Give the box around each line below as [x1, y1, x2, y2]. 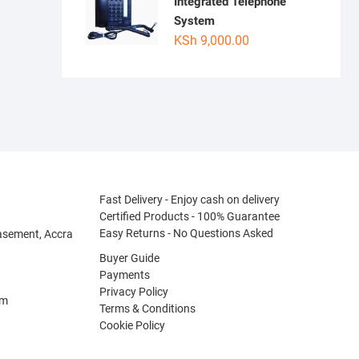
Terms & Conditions [99, 302, 196, 316]
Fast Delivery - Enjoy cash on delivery [99, 193, 280, 207]
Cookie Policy [99, 319, 165, 333]
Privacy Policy [99, 285, 168, 299]
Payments [99, 268, 150, 282]
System [174, 14, 215, 29]
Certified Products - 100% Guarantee [99, 210, 280, 224]
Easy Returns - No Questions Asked [99, 227, 273, 240]
